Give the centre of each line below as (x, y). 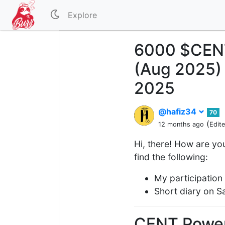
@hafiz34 (178, 111)
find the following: (171, 157)
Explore (83, 15)
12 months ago (181, 124)
